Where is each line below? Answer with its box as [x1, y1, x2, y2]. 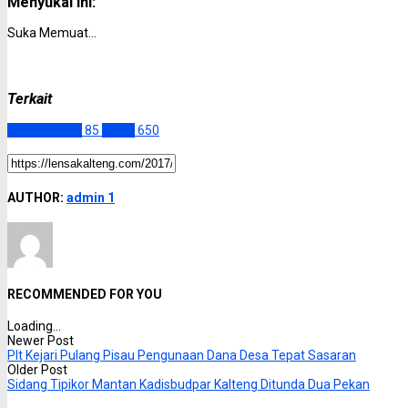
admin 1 [66, 189, 115, 205]
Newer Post [7, 332, 74, 348]
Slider [102, 122, 135, 138]
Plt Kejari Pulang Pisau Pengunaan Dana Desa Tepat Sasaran [7, 347, 356, 362]
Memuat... [39, 25, 97, 40]
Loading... [7, 318, 61, 333]
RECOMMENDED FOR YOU [7, 287, 162, 302]
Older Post [7, 362, 67, 377]
